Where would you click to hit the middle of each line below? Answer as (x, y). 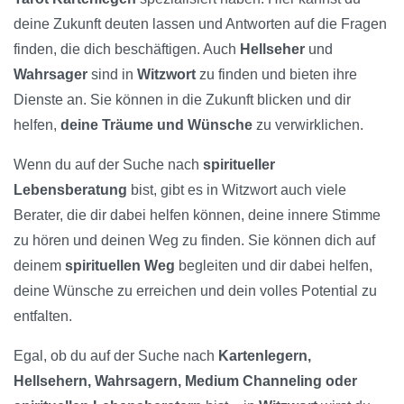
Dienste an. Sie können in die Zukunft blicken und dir (182, 100)
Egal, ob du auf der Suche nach (116, 356)
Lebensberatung (70, 190)
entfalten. (43, 317)
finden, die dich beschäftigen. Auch (127, 50)
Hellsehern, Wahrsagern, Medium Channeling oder (185, 381)
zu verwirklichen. (308, 125)
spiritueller (239, 165)
